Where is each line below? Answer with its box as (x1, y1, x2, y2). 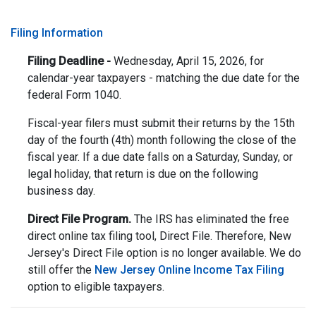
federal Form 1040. (28, 88, 121, 102)
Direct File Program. (28, 212, 131, 226)
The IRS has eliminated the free (131, 212, 289, 226)
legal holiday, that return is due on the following (28, 167, 258, 181)
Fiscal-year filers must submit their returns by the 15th (28, 116, 295, 130)
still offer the (28, 263, 95, 276)
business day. (28, 184, 95, 197)
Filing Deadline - (28, 54, 114, 68)
